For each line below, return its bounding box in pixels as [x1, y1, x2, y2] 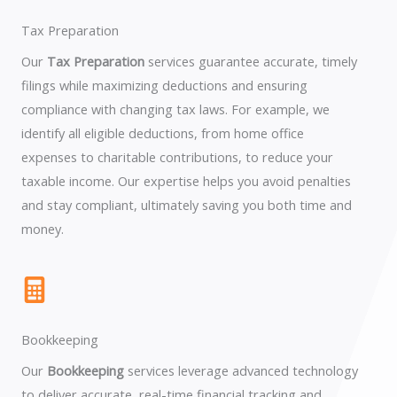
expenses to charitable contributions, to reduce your [21, 148, 333, 166]
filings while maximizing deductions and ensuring [21, 76, 307, 94]
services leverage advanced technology [124, 362, 358, 379]
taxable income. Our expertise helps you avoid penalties [21, 172, 351, 190]
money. [21, 220, 64, 237]
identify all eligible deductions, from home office [21, 124, 304, 142]
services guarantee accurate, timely [144, 52, 357, 70]
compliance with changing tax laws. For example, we [21, 100, 330, 118]
